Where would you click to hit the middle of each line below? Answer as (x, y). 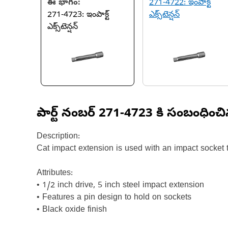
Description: (58, 137)
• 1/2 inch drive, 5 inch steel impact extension (120, 186)
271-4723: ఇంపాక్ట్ (78, 15)
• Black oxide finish (72, 210)
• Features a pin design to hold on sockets (114, 198)
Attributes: (55, 174)
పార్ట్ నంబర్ (68, 114)
